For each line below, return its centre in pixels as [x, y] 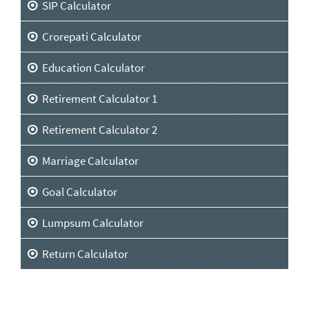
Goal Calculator [78, 191]
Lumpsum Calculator [91, 222]
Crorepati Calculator [90, 36]
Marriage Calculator [88, 160]
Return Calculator [83, 253]
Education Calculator [91, 67]
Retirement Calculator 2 [98, 129]
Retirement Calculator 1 [98, 98]
